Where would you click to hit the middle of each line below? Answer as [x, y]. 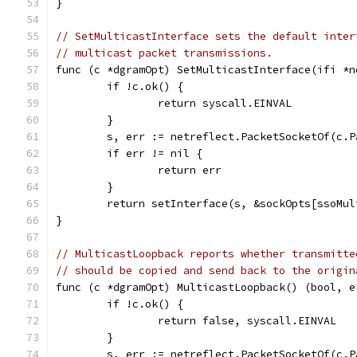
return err [190, 170]
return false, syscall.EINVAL [247, 321]
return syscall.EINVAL [225, 103]
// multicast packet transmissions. [164, 53]
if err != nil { [155, 153]
